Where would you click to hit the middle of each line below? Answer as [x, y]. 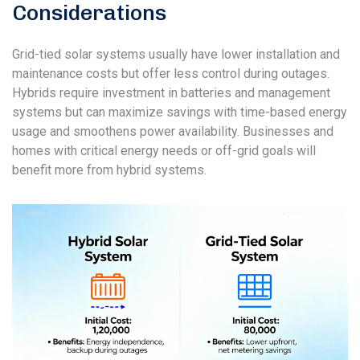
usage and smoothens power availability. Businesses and [173, 132]
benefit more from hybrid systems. [109, 170]
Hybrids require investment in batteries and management [171, 93]
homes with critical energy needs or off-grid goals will [164, 151]
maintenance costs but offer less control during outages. [171, 74]
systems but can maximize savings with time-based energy [180, 112]
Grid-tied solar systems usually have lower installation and [176, 55]
